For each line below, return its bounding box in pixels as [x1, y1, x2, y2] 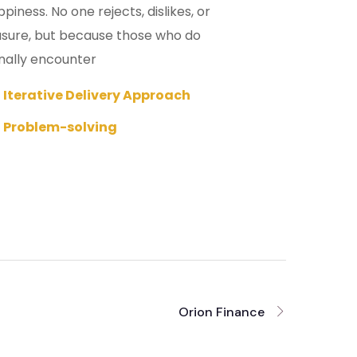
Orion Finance [178, 304, 265, 321]
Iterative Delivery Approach [3, 86, 191, 105]
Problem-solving [3, 118, 118, 137]
